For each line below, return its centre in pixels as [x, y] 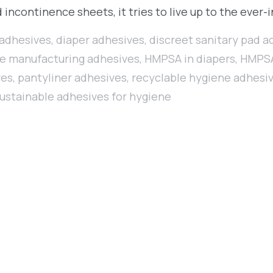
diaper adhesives [100, 40]
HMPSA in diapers [190, 59]
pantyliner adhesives [72, 78]
